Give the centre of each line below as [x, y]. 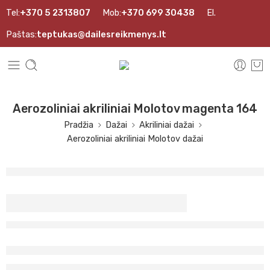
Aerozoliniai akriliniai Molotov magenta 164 [135, 108]
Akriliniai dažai [167, 124]
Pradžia [79, 124]
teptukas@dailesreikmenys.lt [102, 34]
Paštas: [21, 34]
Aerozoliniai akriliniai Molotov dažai [135, 138]
